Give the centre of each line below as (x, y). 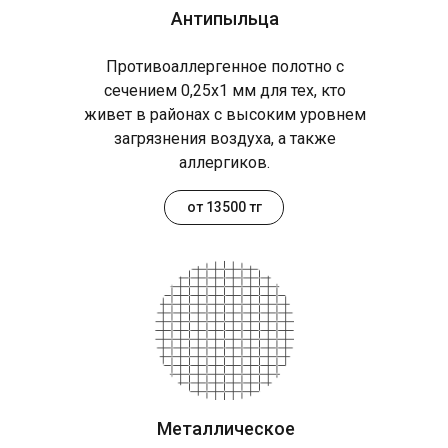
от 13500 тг (224, 207)
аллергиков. (224, 163)
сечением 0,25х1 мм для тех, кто (224, 91)
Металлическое (226, 429)
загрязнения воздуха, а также (224, 139)
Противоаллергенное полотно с (224, 67)
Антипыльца (225, 19)
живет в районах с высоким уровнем (224, 115)
